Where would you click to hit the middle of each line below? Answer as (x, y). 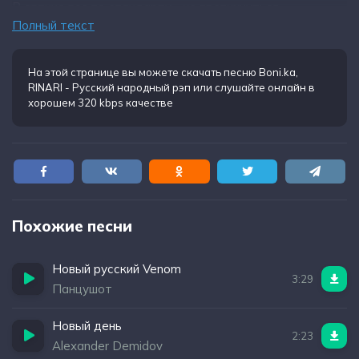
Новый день (87, 326)
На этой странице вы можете (105, 72)
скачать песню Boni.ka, (240, 72)
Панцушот (82, 289)
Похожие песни (72, 226)
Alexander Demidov (107, 346)
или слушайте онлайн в (253, 87)
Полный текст (53, 25)
